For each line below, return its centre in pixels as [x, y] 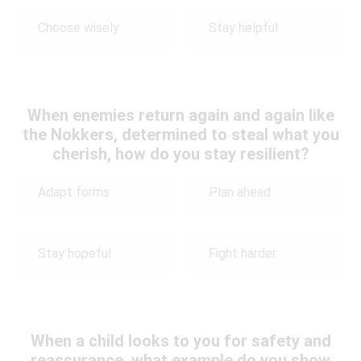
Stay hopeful [75, 254]
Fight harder [243, 254]
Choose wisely [79, 28]
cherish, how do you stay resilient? [180, 154]
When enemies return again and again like [180, 115]
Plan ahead [240, 193]
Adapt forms [74, 193]
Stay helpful [244, 28]
